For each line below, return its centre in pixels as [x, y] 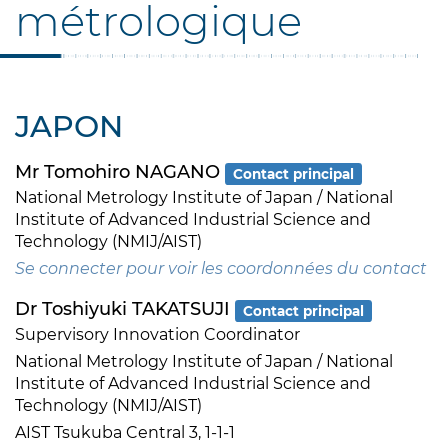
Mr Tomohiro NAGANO [120, 172]
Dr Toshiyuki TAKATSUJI [125, 309]
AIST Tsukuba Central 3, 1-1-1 [125, 433]
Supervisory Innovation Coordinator [157, 335]
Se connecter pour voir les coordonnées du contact [221, 269]
